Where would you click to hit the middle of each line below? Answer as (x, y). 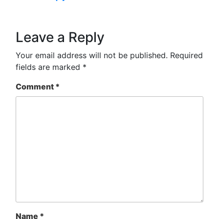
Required (186, 55)
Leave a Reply (60, 37)
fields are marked (49, 67)
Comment (35, 87)
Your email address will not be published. (92, 55)
